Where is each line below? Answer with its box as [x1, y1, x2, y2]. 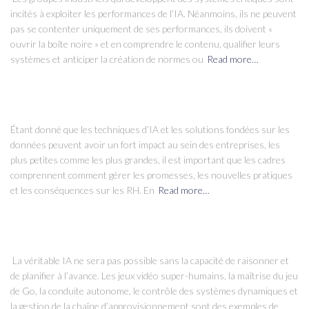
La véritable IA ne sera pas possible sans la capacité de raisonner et [10, 255, 289, 266]
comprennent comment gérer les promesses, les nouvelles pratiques [10, 169, 292, 181]
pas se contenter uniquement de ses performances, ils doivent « [10, 23, 272, 34]
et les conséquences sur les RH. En [10, 184, 154, 196]
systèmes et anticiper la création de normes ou [10, 53, 203, 65]
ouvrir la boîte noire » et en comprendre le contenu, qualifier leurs [10, 38, 280, 50]
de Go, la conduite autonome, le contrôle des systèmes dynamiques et [10, 285, 298, 297]
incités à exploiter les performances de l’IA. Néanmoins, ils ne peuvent [10, 8, 297, 19]
